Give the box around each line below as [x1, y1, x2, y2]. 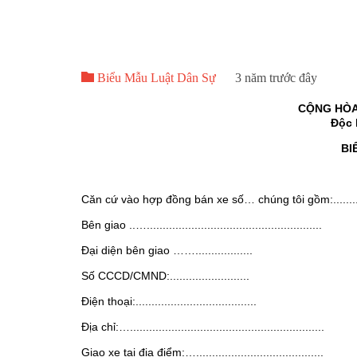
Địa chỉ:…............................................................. [81, 320, 324, 334]
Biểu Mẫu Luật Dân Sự [94, 71, 216, 85]
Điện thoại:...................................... [81, 295, 257, 308]
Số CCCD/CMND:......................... [81, 269, 249, 283]
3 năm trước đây [235, 71, 317, 85]
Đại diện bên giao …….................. [81, 244, 253, 257]
